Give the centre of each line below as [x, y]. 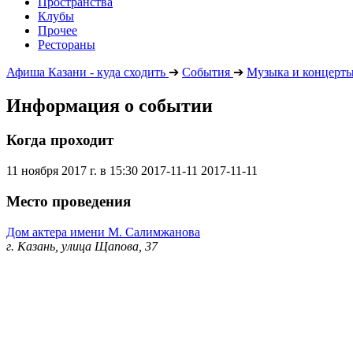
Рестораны [67, 44]
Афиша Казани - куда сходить [86, 72]
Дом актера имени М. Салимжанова [103, 232]
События [206, 72]
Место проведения [69, 201]
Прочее [58, 30]
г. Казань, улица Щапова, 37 [82, 246]
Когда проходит [60, 140]
